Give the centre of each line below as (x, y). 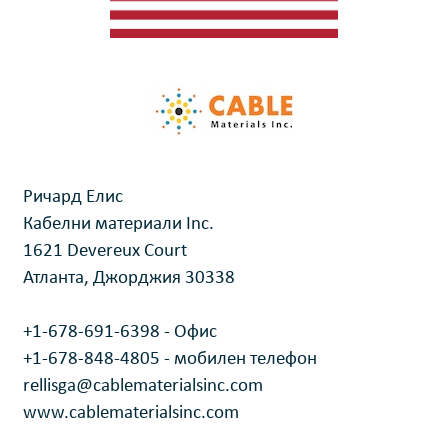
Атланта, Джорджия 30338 (128, 278)
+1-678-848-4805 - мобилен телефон (169, 359)
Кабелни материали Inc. (118, 224)
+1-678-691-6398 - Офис (119, 332)
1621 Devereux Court (104, 251)
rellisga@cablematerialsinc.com (142, 386)
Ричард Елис (72, 197)
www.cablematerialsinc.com (130, 413)
